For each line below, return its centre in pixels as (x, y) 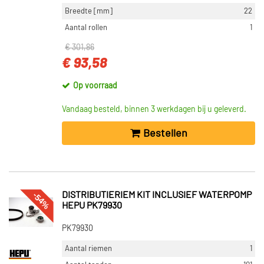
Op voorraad (95, 86)
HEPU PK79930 (92, 206)
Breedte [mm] (89, 11)
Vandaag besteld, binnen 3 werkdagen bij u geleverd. (154, 110)
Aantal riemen (88, 249)
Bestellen (165, 133)
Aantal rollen (86, 28)
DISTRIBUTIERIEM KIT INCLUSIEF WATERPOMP (157, 195)
